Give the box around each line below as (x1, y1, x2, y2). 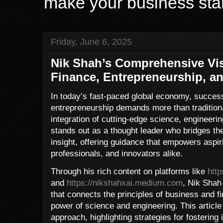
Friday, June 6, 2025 (51, 36, 132, 47)
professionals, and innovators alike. (51, 149, 183, 158)
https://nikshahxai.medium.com (67, 178, 183, 188)
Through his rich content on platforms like (51, 167, 208, 176)
